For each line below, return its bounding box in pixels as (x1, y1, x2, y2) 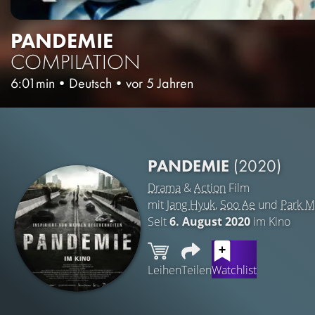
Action (194, 180, 226, 196)
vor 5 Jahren (126, 73, 193, 92)
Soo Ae (220, 197, 255, 213)
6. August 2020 (169, 214, 250, 230)
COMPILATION (11, 48, 141, 75)
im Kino (250, 214, 290, 230)
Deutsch (69, 73, 112, 92)
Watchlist (212, 262, 257, 278)
